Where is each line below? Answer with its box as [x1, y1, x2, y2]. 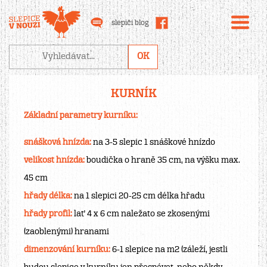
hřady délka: [24, 192, 72, 201]
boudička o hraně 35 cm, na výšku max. [85, 156, 240, 165]
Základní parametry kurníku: [24, 111, 138, 120]
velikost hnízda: [24, 156, 85, 165]
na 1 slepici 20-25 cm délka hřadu [72, 192, 205, 201]
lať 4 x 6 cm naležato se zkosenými [72, 210, 210, 219]
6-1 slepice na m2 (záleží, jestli [110, 246, 228, 254]
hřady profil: [24, 210, 72, 219]
